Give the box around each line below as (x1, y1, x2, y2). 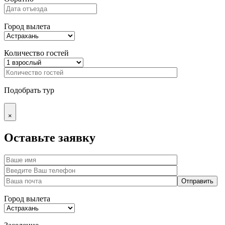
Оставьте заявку (4, 131, 95, 145)
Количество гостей (4, 49, 69, 58)
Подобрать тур (4, 86, 54, 95)
